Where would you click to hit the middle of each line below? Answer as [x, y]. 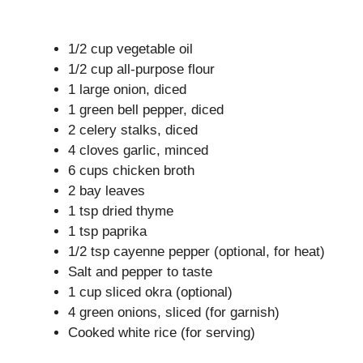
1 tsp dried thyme [121, 211]
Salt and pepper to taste [140, 272]
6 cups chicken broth [131, 171]
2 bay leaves [107, 191]
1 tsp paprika [107, 232]
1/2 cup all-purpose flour [141, 70]
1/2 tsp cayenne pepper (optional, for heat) [196, 252]
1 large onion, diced [127, 90]
